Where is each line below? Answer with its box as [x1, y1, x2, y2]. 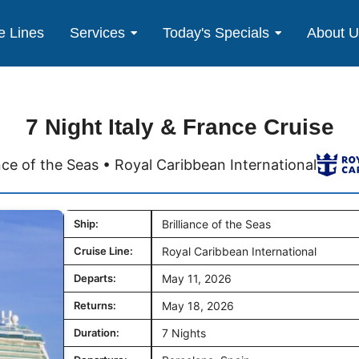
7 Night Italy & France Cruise [25, 115, 334, 139]
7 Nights [162, 326, 206, 340]
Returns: [74, 299, 116, 312]
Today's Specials [163, 25, 270, 41]
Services [69, 25, 125, 41]
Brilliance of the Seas [162, 217, 271, 231]
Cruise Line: [74, 244, 133, 257]
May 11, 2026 [162, 272, 232, 285]
